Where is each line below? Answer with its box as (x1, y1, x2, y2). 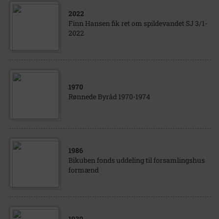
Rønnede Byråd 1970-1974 (68, 92, 150, 101)
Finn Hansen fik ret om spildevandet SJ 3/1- (68, 19, 207, 28)
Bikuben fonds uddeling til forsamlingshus (68, 155, 205, 165)
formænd (68, 165, 99, 175)
